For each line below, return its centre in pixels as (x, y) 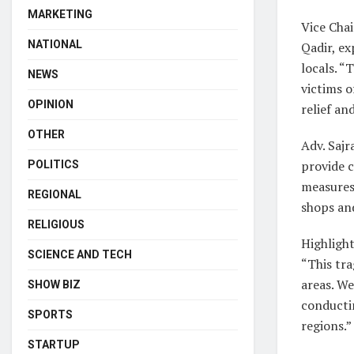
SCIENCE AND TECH (80, 254)
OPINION (51, 104)
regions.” (326, 326)
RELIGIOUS (56, 224)
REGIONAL (55, 194)
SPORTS (50, 314)
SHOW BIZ (54, 284)
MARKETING (60, 14)
